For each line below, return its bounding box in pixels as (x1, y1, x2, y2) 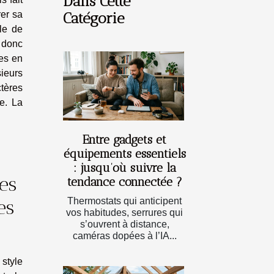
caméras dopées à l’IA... (72, 230, 177, 241)
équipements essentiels (63, 146, 186, 161)
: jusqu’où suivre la (73, 160, 176, 175)
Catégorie (63, 9, 124, 27)
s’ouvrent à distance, (80, 218, 169, 229)
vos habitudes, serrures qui (66, 207, 183, 218)
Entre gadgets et (83, 132, 166, 147)
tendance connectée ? (67, 174, 182, 189)
